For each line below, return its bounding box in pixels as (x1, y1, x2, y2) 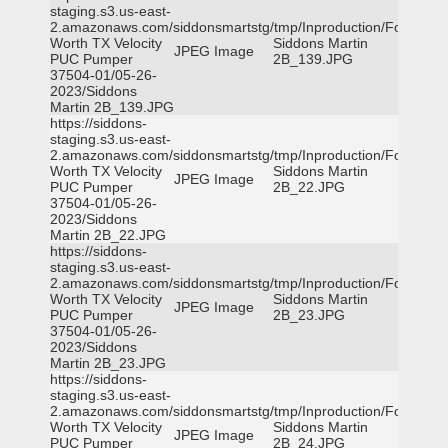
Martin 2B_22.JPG (50, 227, 166, 243)
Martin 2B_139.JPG (50, 99, 174, 115)
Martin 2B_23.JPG (50, 355, 166, 371)
